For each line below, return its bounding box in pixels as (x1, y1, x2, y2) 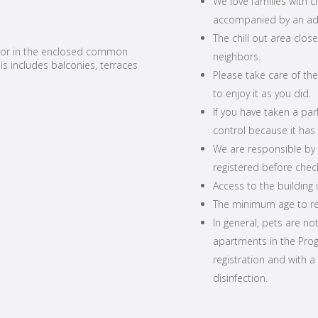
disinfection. (212, 270, 268, 285)
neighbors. (212, 49, 261, 63)
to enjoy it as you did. (212, 86, 311, 100)
